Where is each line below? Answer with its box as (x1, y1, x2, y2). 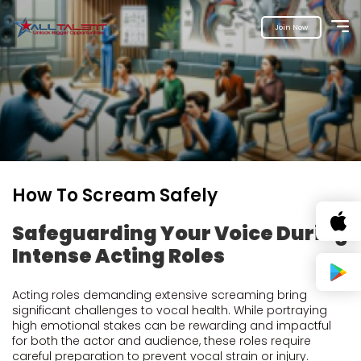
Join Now (275, 23, 308, 32)
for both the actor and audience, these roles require (12, 333, 311, 349)
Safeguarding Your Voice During (12, 220, 348, 247)
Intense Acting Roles (12, 243, 225, 269)
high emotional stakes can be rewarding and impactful (12, 317, 331, 334)
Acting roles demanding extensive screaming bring (12, 287, 307, 303)
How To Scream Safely (12, 183, 218, 208)
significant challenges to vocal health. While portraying (12, 302, 327, 318)
